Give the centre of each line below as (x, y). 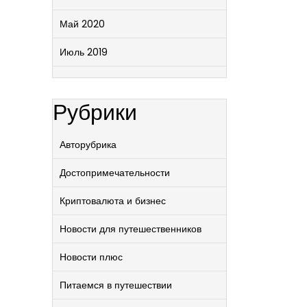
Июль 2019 (84, 52)
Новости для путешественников (131, 229)
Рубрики (95, 112)
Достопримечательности (115, 173)
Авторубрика (88, 145)
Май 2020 (82, 24)
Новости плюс (91, 257)
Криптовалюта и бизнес (113, 201)
